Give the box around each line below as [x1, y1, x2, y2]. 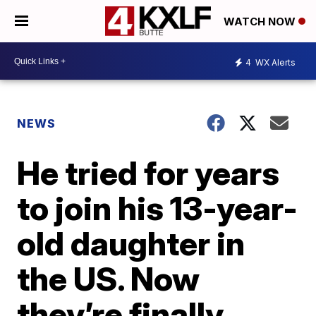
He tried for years [17, 153, 280, 193]
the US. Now [17, 259, 200, 298]
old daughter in [17, 224, 245, 263]
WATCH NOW [224, 15, 298, 29]
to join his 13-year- [17, 188, 298, 228]
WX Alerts [253, 56, 296, 68]
